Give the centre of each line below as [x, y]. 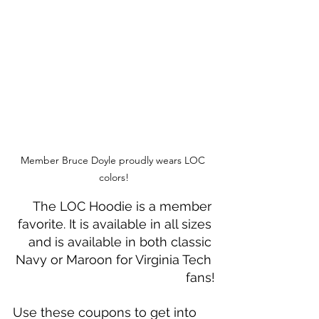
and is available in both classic [122, 241]
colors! [114, 177]
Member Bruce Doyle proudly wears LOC [114, 160]
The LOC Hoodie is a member [124, 206]
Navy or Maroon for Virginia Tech [115, 259]
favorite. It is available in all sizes [116, 224]
